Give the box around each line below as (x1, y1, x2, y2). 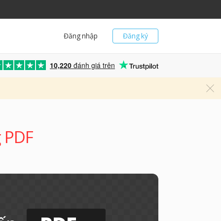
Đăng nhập (64, 31, 98, 40)
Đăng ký (123, 31, 148, 40)
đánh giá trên (72, 60, 115, 70)
